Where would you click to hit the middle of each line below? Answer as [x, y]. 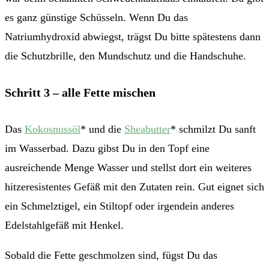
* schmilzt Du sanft [213, 129]
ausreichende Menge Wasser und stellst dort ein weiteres [128, 167]
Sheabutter [147, 129]
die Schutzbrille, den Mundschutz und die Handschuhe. [125, 56]
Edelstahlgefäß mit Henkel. [64, 225]
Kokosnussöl [53, 129]
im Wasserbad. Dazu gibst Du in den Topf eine [107, 148]
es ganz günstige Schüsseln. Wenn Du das [96, 18]
